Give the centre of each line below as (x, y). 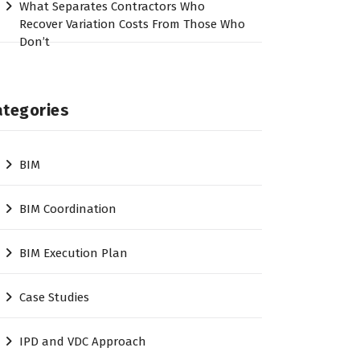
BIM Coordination (68, 209)
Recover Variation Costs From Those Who (133, 25)
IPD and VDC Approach (83, 342)
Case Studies (55, 298)
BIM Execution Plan (74, 254)
